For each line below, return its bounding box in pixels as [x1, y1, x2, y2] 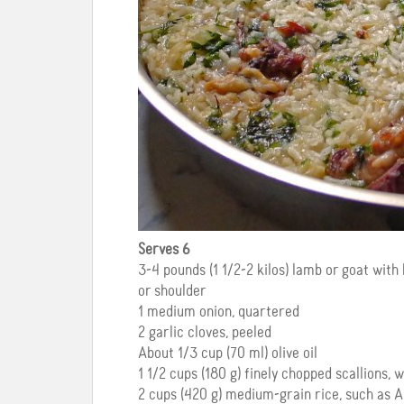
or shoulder [138, 283, 207, 300]
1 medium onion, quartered [138, 304, 299, 321]
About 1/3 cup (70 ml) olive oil [138, 345, 317, 363]
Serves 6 [138, 242, 190, 259]
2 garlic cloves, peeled [138, 325, 271, 342]
